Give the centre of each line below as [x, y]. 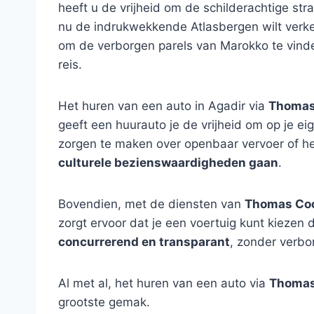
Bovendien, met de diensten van [151, 204]
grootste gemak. [104, 302]
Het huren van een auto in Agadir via [163, 106]
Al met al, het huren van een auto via [164, 283]
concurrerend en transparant [144, 242]
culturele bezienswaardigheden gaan [168, 163]
